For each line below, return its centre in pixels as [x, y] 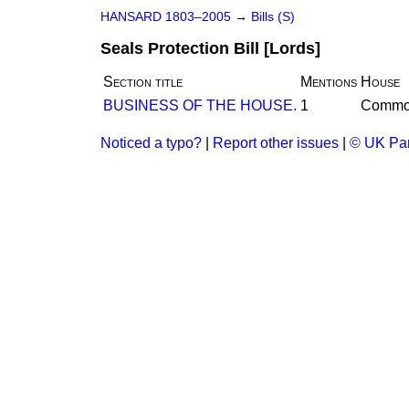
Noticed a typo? [151, 143]
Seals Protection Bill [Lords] [210, 48]
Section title [143, 82]
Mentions [329, 82]
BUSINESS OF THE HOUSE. [200, 105]
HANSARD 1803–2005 [166, 17]
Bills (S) [273, 17]
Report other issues [276, 143]
